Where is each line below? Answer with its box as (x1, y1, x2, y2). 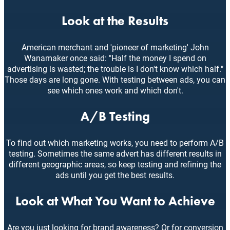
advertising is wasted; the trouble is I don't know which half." (7, 63, 223, 74)
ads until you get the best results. (55, 169, 175, 181)
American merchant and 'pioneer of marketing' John (21, 42, 209, 53)
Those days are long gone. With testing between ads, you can (5, 74, 225, 85)
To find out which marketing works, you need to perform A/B (6, 137, 224, 148)
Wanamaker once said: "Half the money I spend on (24, 52, 206, 64)
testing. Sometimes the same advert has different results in (8, 148, 222, 159)
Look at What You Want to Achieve (15, 193, 215, 209)
